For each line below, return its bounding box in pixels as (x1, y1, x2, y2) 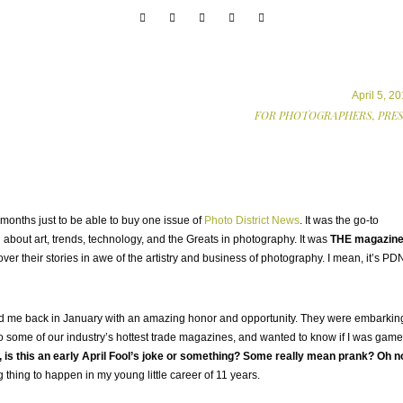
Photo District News (204, 214, 300, 227)
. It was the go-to (300, 214, 379, 227)
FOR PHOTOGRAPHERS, (255, 108, 375, 122)
